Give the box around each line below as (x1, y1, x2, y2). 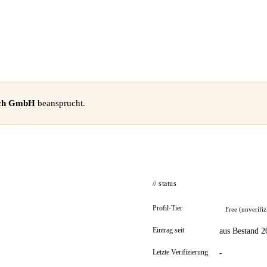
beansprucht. (35, 98, 85, 108)
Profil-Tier (153, 204, 182, 212)
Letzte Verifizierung (153, 248, 208, 256)
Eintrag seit (153, 226, 184, 234)
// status (153, 179, 177, 188)
